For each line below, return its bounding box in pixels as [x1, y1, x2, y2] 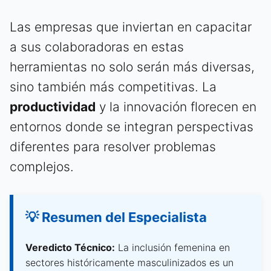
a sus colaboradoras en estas [10, 39, 184, 54]
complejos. [10, 158, 74, 174]
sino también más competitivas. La [10, 79, 217, 94]
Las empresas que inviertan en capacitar [10, 19, 252, 34]
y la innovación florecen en [96, 99, 256, 114]
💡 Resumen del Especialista [25, 209, 207, 225]
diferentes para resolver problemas [10, 139, 216, 154]
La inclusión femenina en [115, 241, 230, 253]
